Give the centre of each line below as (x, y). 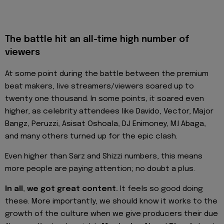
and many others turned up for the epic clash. (91, 136)
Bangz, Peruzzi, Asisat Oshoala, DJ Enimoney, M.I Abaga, (105, 124)
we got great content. (72, 189)
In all (14, 189)
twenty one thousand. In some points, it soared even (104, 99)
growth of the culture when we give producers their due (111, 214)
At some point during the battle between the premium (107, 74)
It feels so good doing (160, 189)
